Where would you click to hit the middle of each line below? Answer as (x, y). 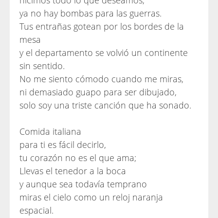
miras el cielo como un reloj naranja (91, 197)
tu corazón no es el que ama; (78, 158)
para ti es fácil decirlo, (63, 145)
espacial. (36, 210)
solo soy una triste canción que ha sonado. (105, 105)
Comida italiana (50, 131)
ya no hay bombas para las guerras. (91, 13)
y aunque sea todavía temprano (83, 184)
